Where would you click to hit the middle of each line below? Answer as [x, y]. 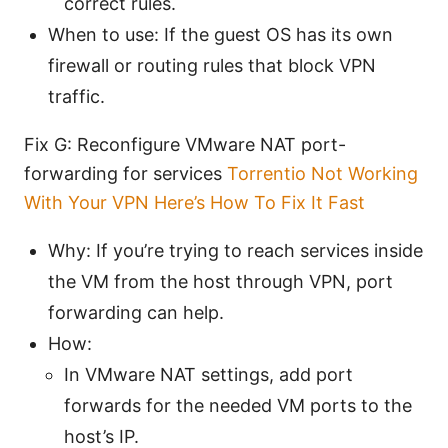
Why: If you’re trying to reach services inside [235, 251]
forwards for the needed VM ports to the [238, 406]
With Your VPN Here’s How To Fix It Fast [194, 203]
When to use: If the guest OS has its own [220, 35]
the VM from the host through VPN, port [220, 282]
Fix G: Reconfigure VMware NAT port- [185, 145]
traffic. [76, 97]
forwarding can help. [136, 313]
